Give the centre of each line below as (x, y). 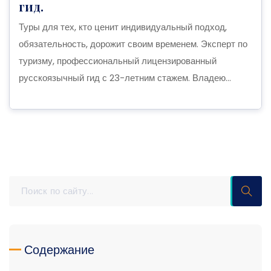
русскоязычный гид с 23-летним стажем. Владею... (125, 77)
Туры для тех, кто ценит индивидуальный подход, (123, 27)
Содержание (59, 250)
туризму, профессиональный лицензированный (118, 60)
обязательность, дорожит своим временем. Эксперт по (133, 44)
